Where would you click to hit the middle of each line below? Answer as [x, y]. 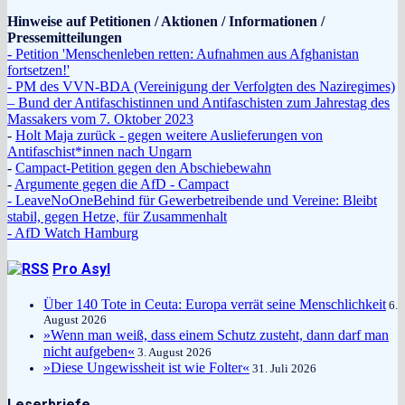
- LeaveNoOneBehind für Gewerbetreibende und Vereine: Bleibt [192, 200]
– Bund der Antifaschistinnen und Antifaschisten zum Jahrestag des [198, 102]
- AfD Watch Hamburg [73, 232]
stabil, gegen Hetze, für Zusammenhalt [117, 216]
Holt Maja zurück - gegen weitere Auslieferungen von [169, 135]
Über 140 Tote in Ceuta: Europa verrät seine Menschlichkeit [215, 305]
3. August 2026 [174, 353]
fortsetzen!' [38, 70]
